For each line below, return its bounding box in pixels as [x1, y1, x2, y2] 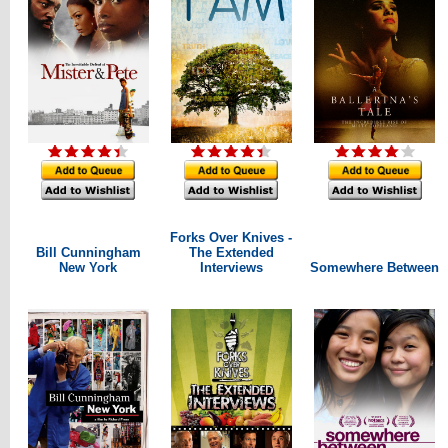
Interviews [199, 260, 263, 275]
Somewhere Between [310, 260, 439, 275]
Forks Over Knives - [170, 230, 292, 245]
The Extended [188, 245, 274, 260]
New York [59, 260, 117, 275]
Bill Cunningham [35, 245, 141, 260]
